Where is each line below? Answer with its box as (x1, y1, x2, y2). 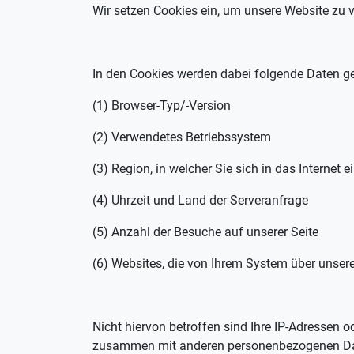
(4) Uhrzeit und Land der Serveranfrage (92, 193, 308, 208)
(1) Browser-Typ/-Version (92, 98, 231, 113)
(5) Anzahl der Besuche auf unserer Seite (92, 224, 318, 239)
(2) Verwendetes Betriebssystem (92, 130, 271, 145)
